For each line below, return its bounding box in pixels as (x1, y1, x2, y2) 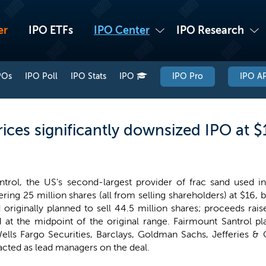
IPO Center (94, 24, 150, 37)
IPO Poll (25, 71, 58, 81)
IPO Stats (71, 71, 106, 81)
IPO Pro (172, 71, 203, 81)
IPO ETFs (28, 24, 73, 37)
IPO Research (176, 24, 244, 37)
